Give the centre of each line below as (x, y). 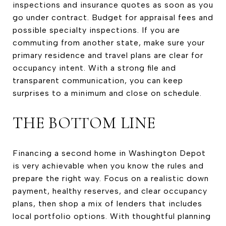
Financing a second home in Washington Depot (109, 153)
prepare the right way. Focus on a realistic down (111, 178)
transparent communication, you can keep (98, 80)
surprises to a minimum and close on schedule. (107, 93)
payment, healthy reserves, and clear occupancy (110, 191)
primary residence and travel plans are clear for (108, 55)
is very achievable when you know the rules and (108, 165)
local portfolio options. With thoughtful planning (112, 216)
